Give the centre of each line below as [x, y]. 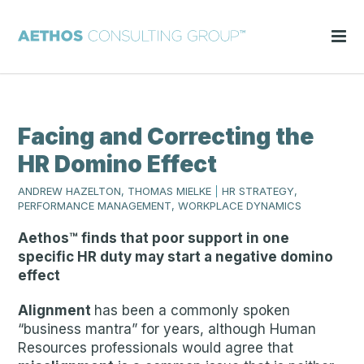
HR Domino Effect [118, 164]
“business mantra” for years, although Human [167, 329]
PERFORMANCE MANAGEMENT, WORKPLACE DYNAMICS [160, 206]
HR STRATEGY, [258, 191]
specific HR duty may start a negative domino [176, 257]
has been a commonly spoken [193, 310]
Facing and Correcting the [166, 136]
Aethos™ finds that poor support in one [154, 238]
